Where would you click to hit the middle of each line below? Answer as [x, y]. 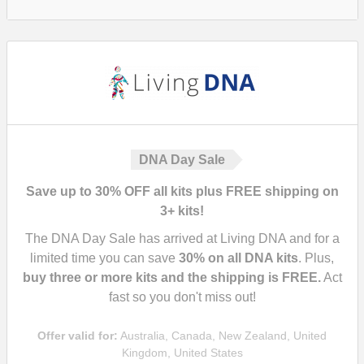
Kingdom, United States [182, 353]
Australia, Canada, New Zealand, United [222, 336]
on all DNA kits [251, 258]
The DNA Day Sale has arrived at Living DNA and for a [182, 238]
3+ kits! [182, 211]
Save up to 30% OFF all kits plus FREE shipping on [182, 191]
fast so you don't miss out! [182, 297]
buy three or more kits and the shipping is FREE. [171, 277]
